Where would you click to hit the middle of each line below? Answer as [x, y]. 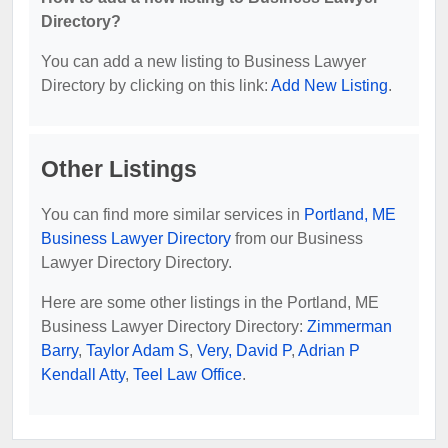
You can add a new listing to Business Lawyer [203, 61]
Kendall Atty [83, 374]
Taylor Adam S [137, 350]
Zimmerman [349, 326]
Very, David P [244, 350]
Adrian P [329, 350]
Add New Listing [329, 85]
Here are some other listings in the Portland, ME [210, 302]
